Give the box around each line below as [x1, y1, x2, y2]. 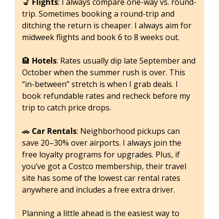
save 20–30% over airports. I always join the [22, 137, 181, 148]
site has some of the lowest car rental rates [22, 172, 180, 183]
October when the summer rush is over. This [22, 66, 185, 78]
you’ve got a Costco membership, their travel [22, 160, 186, 172]
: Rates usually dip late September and [57, 55, 196, 66]
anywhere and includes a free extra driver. [22, 184, 175, 195]
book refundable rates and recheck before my [22, 90, 190, 101]
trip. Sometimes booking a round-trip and [22, 8, 175, 19]
